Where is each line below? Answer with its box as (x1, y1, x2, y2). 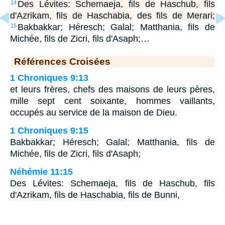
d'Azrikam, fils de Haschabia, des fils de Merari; (10, 10, 215, 21)
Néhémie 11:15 (10, 166, 73, 177)
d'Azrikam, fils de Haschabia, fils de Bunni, (10, 189, 180, 200)
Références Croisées (14, 55, 110, 67)
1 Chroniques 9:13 (10, 72, 88, 83)
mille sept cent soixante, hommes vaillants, (10, 95, 215, 106)
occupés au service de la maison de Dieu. (10, 107, 177, 118)
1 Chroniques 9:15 (10, 125, 88, 136)
